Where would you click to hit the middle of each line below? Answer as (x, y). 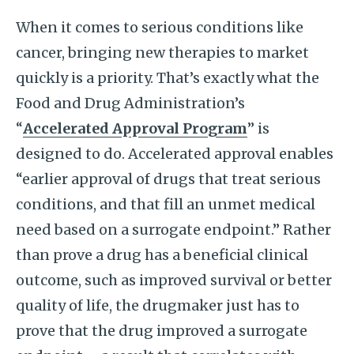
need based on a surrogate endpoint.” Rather (173, 230)
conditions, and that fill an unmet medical (166, 204)
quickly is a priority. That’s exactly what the (168, 78)
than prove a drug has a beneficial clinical (162, 255)
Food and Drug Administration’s (130, 103)
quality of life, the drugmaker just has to (158, 305)
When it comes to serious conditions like (160, 27)
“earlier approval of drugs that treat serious (168, 179)
